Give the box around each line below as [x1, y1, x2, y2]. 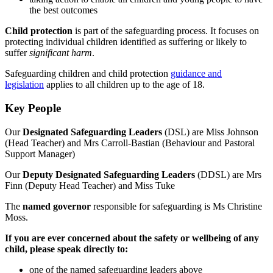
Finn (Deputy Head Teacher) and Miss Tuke [5, 180, 177, 191]
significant [29, 48, 69, 58]
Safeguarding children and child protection [5, 68, 171, 79]
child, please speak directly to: [5, 243, 128, 254]
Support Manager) [5, 148, 75, 159]
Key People [5, 102, 61, 115]
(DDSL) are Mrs [195, 169, 261, 180]
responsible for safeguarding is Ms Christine [91, 200, 262, 211]
